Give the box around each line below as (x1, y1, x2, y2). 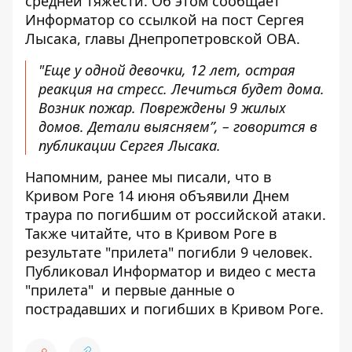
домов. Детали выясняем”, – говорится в (38, 116, 317, 136)
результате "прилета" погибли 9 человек (25, 242, 309, 262)
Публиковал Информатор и (25, 261, 219, 280)
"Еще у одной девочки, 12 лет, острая (38, 60, 295, 79)
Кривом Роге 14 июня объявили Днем (25, 185, 289, 205)
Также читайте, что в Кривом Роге (25, 223, 269, 243)
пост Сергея (222, 9, 304, 29)
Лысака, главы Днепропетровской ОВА (25, 28, 296, 48)
